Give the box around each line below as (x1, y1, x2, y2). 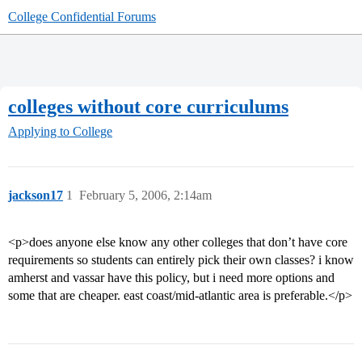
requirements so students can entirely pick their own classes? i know (8, 253, 354, 267)
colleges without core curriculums (8, 95, 288, 117)
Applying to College (8, 124, 112, 139)
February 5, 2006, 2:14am (79, 188, 212, 203)
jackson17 (8, 188, 63, 203)
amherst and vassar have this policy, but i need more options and (8, 271, 335, 285)
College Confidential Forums (8, 10, 156, 23)
